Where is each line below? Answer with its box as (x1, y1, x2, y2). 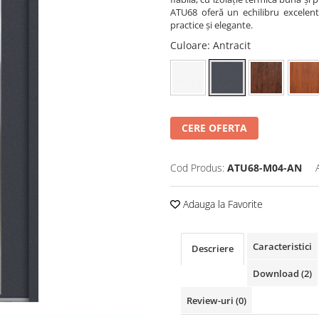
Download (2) (253, 267, 312, 280)
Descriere (192, 242, 234, 255)
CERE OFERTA (182, 121, 247, 135)
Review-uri (187, 294, 236, 307)
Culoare (170, 38, 207, 52)
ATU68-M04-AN (227, 161, 302, 174)
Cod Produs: (170, 161, 224, 174)
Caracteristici (253, 240, 312, 253)
